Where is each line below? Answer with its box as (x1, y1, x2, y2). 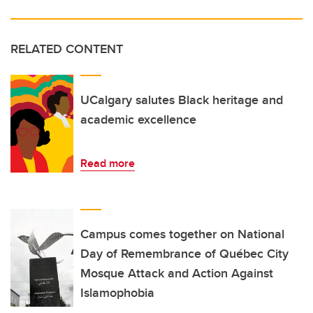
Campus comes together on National (80, 225, 284, 244)
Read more (80, 155, 135, 172)
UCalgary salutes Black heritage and (80, 91, 283, 110)
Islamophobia (80, 284, 154, 303)
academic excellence (80, 110, 196, 129)
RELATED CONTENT (10, 40, 123, 59)
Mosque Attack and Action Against (80, 264, 273, 283)
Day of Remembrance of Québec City (80, 245, 289, 263)
